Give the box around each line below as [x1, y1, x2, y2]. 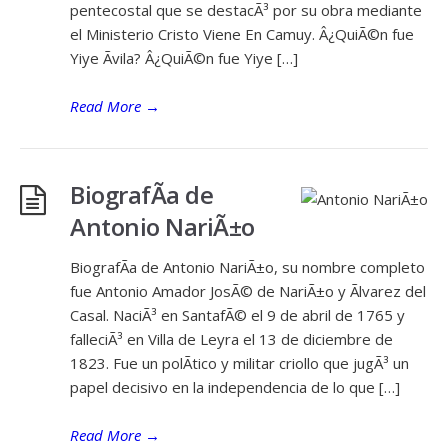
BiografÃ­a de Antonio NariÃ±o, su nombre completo [70, 257, 425, 277]
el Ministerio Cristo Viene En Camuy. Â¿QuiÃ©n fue [70, 24, 414, 44]
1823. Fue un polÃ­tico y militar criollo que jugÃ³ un [70, 353, 409, 373]
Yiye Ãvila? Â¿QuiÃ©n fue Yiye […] [70, 48, 298, 68]
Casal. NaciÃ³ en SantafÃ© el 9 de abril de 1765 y [70, 305, 405, 325]
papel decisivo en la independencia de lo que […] [70, 377, 400, 397]
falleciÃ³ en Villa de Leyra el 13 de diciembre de [70, 329, 393, 349]
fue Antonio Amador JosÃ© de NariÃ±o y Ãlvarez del [70, 281, 426, 301]
